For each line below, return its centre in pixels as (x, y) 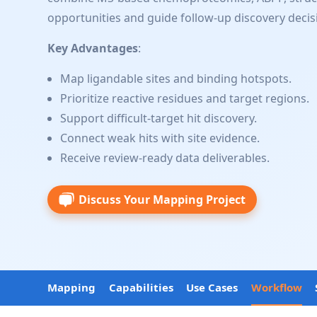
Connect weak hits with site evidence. (160, 138)
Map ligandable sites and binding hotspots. (176, 79)
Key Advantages (93, 48)
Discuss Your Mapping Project (162, 200)
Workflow (276, 287)
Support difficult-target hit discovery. (159, 118)
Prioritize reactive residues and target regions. (185, 98)
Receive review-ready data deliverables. (165, 158)
